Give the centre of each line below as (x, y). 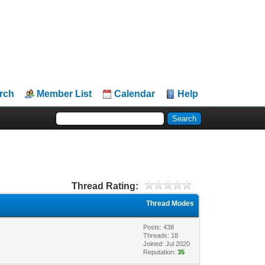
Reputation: (161, 252)
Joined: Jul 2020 (167, 243)
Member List (64, 94)
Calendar (135, 94)
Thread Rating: (105, 186)
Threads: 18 (161, 235)
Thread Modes (170, 203)
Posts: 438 (159, 227)
